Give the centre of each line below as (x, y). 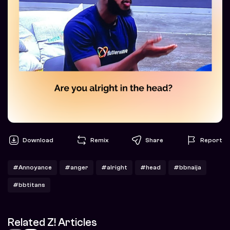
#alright (114, 168)
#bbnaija (187, 168)
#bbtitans (29, 185)
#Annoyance (32, 168)
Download (38, 140)
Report (211, 140)
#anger (76, 168)
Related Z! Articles (52, 223)
